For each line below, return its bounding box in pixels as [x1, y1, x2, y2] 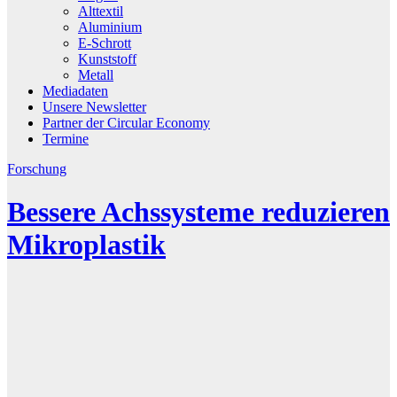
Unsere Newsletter [43, 98, 146, 114]
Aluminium [78, 19, 142, 35]
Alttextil [78, 3, 123, 19]
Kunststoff [78, 51, 136, 66]
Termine [43, 130, 89, 146]
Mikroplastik [7, 229, 166, 261]
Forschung [7, 160, 66, 176]
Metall [78, 66, 113, 82]
